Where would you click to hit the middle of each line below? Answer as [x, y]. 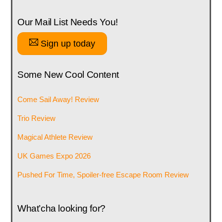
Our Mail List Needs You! [67, 22]
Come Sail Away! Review [58, 99]
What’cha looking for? [61, 208]
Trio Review [36, 118]
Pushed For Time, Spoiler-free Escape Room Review [103, 175]
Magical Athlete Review [55, 137]
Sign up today [67, 44]
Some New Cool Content [68, 74]
